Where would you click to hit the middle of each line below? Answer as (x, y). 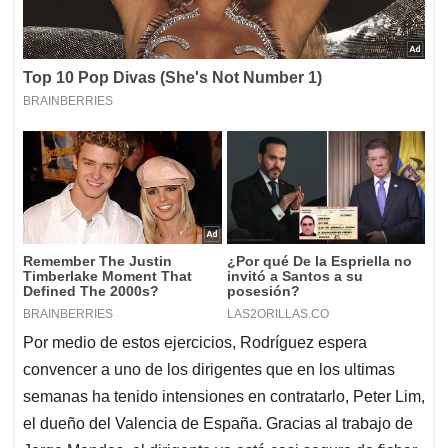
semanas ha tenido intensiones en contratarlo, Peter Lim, (224, 396)
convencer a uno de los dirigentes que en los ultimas (209, 369)
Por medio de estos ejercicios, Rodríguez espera (195, 342)
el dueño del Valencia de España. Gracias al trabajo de (218, 423)
